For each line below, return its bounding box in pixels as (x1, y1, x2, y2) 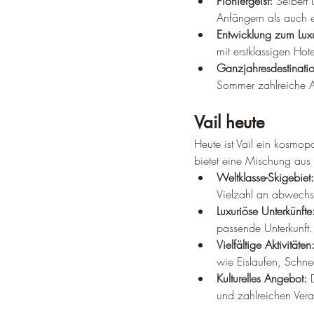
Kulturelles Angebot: (217, 271, 307, 286)
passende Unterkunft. (217, 220, 313, 235)
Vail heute (194, 111, 264, 133)
